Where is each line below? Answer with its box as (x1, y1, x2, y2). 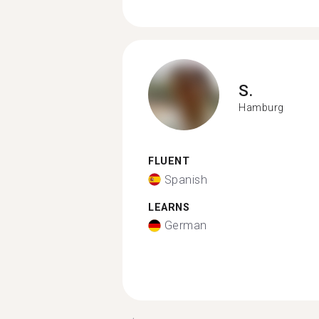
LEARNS (148, 201, 189, 214)
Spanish (164, 172, 207, 187)
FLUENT (148, 155, 189, 167)
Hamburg (239, 101, 284, 113)
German (164, 219, 207, 232)
